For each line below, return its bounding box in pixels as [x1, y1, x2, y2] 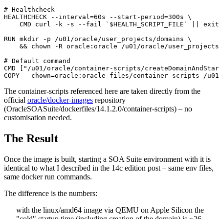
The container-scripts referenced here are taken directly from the [4, 87, 200, 95]
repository [93, 95, 126, 104]
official [4, 95, 27, 104]
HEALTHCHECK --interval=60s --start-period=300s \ [4, 13, 192, 21]
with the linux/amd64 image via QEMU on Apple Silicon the [16, 205, 204, 214]
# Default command [4, 57, 70, 65]
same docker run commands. [4, 172, 92, 181]
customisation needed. [4, 113, 72, 122]
